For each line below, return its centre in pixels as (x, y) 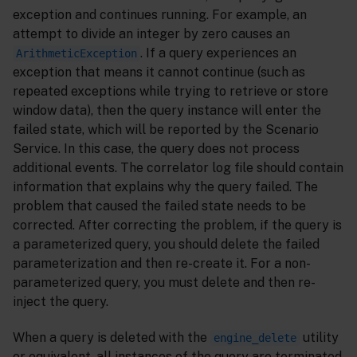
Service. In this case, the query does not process (156, 148)
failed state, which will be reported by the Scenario (166, 129)
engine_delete (255, 337)
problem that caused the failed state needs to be (159, 206)
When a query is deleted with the (112, 337)
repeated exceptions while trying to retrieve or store (171, 91)
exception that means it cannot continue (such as (159, 72)
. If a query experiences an (218, 53)
